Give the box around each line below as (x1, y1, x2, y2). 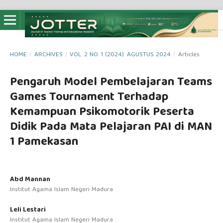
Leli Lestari (9, 204, 46, 216)
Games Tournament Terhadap (9, 87, 168, 108)
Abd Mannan (9, 173, 50, 186)
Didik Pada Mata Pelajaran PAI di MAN (9, 116, 212, 138)
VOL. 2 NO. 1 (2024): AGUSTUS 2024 (70, 49, 171, 61)
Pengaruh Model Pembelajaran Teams (9, 72, 212, 93)
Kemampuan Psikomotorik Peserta (9, 102, 194, 123)
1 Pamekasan (9, 131, 78, 153)
